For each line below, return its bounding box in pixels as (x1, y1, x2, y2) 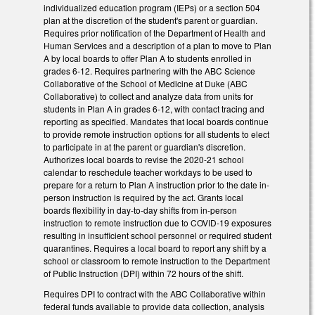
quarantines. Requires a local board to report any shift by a (44, 242, 266, 255)
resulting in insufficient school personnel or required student (44, 229, 271, 242)
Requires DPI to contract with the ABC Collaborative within (44, 287, 266, 300)
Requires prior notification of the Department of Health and (44, 27, 266, 39)
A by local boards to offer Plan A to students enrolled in (44, 52, 252, 65)
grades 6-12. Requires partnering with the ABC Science (44, 65, 255, 77)
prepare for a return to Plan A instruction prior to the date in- (44, 179, 269, 191)
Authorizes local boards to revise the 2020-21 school (44, 153, 244, 166)
